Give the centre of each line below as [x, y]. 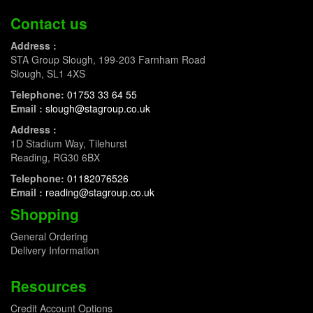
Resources [49, 286]
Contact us [49, 23]
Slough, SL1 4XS [48, 74]
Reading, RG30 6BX [55, 158]
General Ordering [49, 236]
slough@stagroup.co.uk [98, 109]
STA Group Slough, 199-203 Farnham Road [108, 60]
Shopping [45, 214]
